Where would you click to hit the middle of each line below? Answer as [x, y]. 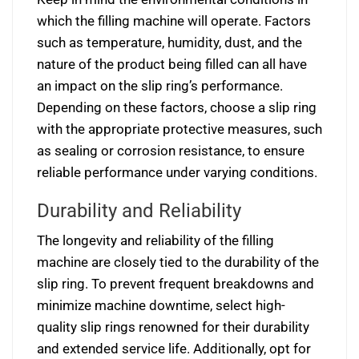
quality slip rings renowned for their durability [173, 327]
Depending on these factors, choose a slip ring [177, 107]
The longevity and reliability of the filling [155, 240]
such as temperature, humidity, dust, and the [169, 42]
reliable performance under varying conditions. [177, 172]
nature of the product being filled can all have [172, 64]
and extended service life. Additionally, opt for [174, 349]
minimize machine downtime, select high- [161, 305]
